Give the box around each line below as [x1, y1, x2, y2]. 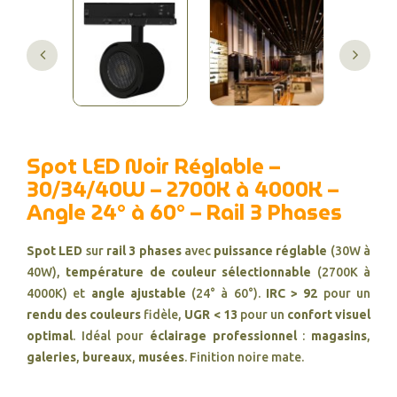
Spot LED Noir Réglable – [27, 150, 280, 183]
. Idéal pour [73, 329, 150, 343]
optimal [27, 329, 73, 343]
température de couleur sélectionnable [66, 265, 312, 279]
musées [138, 350, 184, 364]
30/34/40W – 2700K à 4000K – [27, 173, 339, 206]
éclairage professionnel [150, 329, 297, 343]
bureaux [82, 350, 132, 364]
